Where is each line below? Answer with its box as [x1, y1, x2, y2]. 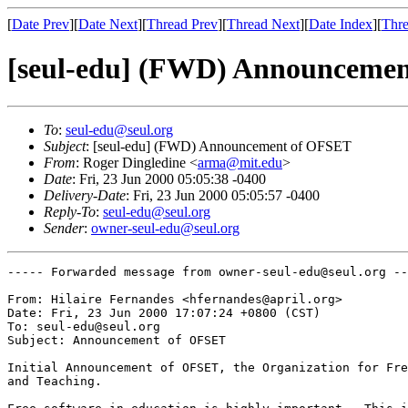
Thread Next [227, 16, 300, 32]
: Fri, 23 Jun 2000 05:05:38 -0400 [72, 170, 266, 187]
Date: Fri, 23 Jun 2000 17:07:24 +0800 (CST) [7, 305, 321, 320]
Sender [44, 219, 84, 236]
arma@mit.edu [198, 154, 282, 170]
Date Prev [12, 16, 69, 32]
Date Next [78, 16, 138, 32]
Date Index [309, 16, 372, 32]
